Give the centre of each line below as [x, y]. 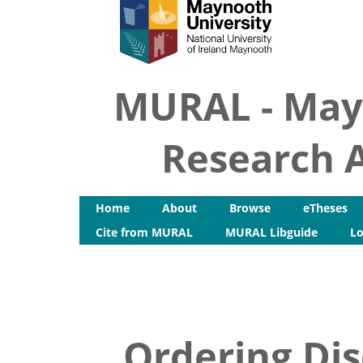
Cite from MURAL [144, 232]
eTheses [325, 208]
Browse [250, 208]
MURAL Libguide [271, 232]
